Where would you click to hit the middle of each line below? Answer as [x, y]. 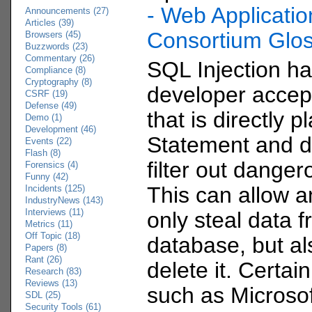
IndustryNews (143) [64, 200]
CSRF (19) [46, 93]
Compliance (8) [55, 70]
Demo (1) [44, 117]
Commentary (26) [60, 58]
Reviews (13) [51, 283]
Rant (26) [44, 259]
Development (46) [61, 129]
